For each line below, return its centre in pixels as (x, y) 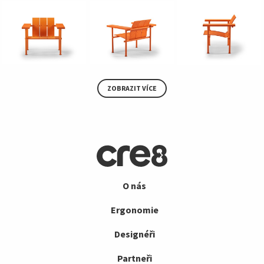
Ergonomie (134, 210)
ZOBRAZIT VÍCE (132, 88)
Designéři (134, 234)
